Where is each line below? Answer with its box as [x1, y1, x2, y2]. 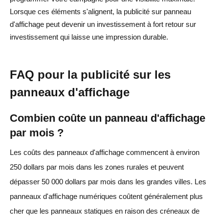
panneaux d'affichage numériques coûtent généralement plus [10, 192, 203, 200]
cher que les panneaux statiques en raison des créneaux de [10, 206, 199, 215]
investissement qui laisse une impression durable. [10, 32, 168, 41]
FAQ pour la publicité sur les [10, 67, 171, 81]
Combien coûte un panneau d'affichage [10, 111, 205, 124]
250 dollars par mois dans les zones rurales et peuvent [10, 162, 184, 171]
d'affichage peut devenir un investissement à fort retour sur [10, 20, 196, 28]
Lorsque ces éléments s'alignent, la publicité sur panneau [10, 7, 191, 16]
